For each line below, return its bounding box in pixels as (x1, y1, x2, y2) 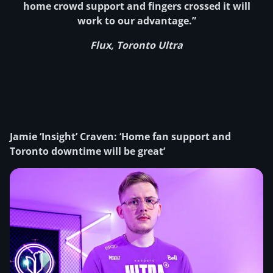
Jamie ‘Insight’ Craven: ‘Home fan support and (10, 130, 231, 143)
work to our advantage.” (77, 14, 196, 27)
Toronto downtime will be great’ (10, 144, 165, 158)
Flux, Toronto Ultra (90, 38, 183, 52)
